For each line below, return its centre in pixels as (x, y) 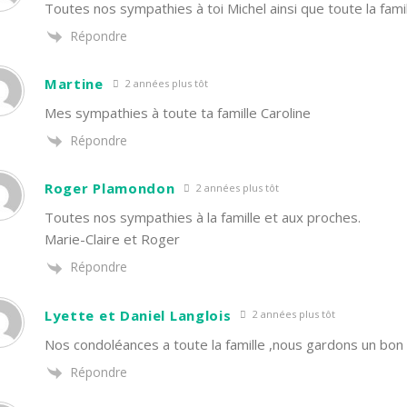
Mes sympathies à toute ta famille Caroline (177, 113)
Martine (74, 84)
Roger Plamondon (109, 189)
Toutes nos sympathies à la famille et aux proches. (202, 218)
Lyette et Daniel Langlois (138, 315)
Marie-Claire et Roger (112, 239)
